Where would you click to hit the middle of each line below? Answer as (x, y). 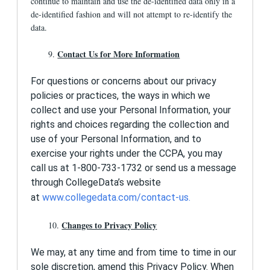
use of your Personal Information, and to (116, 139)
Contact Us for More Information (119, 54)
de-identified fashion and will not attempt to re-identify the (132, 14)
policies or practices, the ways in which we (121, 96)
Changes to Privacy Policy (109, 225)
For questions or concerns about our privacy (124, 81)
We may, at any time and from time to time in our (134, 253)
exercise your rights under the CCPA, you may (127, 154)
